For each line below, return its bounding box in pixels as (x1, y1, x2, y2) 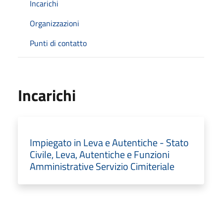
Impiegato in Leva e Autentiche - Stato (30, 134, 189, 150)
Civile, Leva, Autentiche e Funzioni (30, 146, 169, 162)
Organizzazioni (30, 17, 79, 29)
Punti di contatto (30, 37, 87, 49)
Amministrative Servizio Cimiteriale (30, 158, 174, 174)
